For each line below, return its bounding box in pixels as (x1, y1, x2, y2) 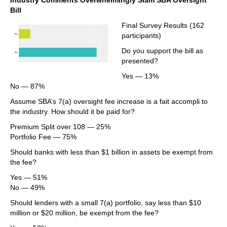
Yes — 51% (10, 173, 47, 181)
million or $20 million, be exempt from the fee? (10, 209, 159, 217)
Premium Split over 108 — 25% (10, 123, 110, 131)
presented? (122, 57, 158, 65)
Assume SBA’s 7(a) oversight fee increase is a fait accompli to (10, 97, 208, 105)
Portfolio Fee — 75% (10, 133, 77, 141)
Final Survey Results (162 (122, 21, 204, 29)
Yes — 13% (122, 72, 159, 80)
